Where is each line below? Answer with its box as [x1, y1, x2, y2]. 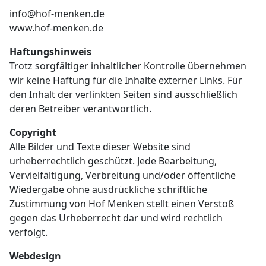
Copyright [9, 125, 56, 139]
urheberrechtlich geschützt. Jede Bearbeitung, [9, 154, 217, 167]
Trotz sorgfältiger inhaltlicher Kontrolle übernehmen [9, 59, 246, 72]
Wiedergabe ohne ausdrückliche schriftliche [9, 182, 207, 196]
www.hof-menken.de [9, 21, 103, 34]
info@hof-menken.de [9, 7, 104, 20]
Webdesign [9, 249, 61, 262]
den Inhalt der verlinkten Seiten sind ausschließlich [9, 87, 237, 101]
